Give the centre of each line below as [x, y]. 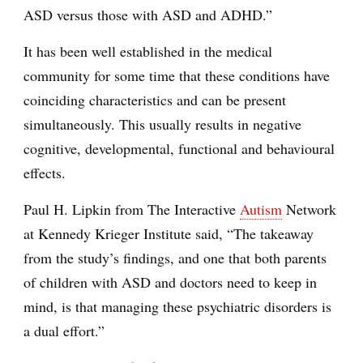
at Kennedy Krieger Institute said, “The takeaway [169, 233]
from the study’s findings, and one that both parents [175, 257]
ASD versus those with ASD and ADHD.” [148, 14]
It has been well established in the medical [148, 51]
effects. [45, 172]
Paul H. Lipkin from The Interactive [132, 209]
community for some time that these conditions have [177, 75]
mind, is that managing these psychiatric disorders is [177, 306]
